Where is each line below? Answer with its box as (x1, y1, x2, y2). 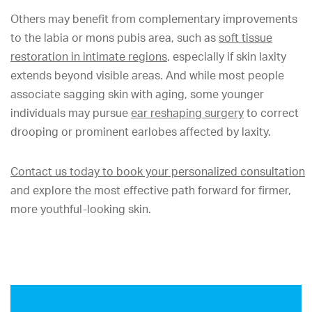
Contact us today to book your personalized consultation (10, 164, 305, 178)
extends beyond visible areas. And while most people (10, 68, 284, 82)
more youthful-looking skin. (10, 202, 151, 216)
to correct (244, 106, 299, 120)
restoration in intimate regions (10, 49, 167, 63)
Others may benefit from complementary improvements (10, 12, 297, 26)
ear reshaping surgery (131, 106, 244, 120)
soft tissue (219, 31, 272, 45)
